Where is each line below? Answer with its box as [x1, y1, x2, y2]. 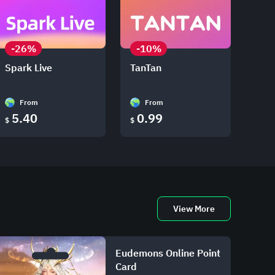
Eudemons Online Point [115, 247, 220, 259]
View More [173, 203, 215, 214]
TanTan [130, 61, 161, 74]
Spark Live [5, 61, 52, 74]
